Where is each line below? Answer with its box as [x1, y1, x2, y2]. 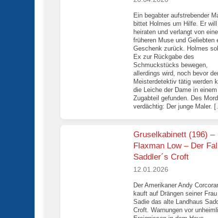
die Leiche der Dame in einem [133, 86, 217, 94]
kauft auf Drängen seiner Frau [133, 189, 217, 197]
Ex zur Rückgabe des [133, 53, 194, 61]
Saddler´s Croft [133, 152, 189, 162]
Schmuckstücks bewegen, [133, 61, 208, 69]
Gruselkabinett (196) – [133, 130, 215, 140]
